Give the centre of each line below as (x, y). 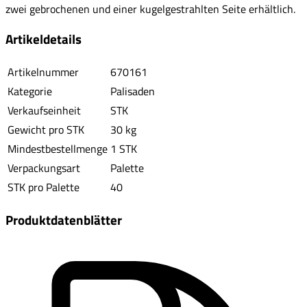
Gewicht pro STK (46, 130)
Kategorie (30, 91)
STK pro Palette (44, 187)
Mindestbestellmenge (58, 149)
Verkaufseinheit (44, 111)
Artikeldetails (44, 39)
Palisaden (133, 91)
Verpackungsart (44, 168)
